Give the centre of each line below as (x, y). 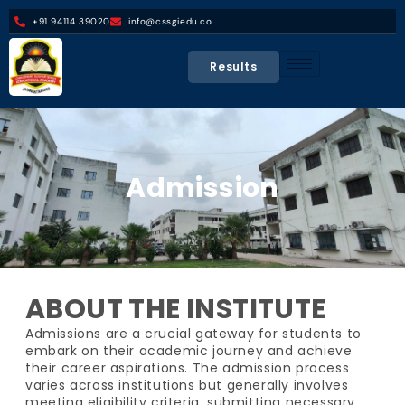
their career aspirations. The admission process (188, 368)
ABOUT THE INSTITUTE (176, 310)
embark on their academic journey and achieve (189, 351)
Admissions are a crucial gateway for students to (193, 334)
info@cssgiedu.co (170, 21)
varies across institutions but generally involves (187, 386)
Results (234, 66)
